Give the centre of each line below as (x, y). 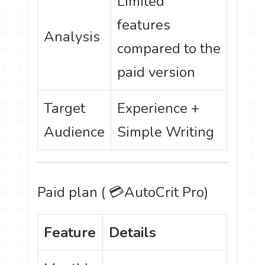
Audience (75, 132)
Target (65, 109)
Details (133, 233)
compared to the (169, 49)
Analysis (72, 37)
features (144, 25)
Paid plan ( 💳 (81, 193)
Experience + (159, 109)
